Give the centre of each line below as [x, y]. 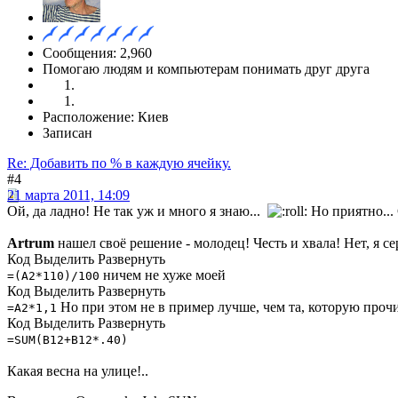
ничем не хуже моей [163, 275]
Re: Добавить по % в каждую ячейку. [119, 163]
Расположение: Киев [106, 117]
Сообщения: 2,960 [97, 53]
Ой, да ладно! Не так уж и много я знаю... [137, 211]
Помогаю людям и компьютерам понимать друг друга [206, 69]
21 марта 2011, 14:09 [68, 195]
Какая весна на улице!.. [78, 371]
